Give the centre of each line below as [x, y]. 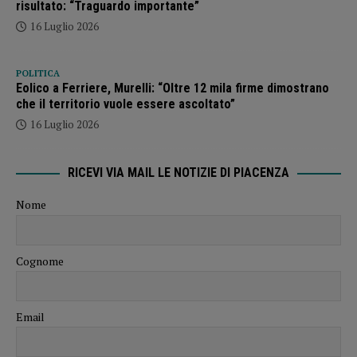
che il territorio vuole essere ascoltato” [126, 104]
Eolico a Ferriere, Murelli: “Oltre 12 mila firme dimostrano [173, 88]
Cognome [40, 261]
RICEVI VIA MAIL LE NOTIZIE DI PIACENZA [178, 173]
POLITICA [38, 74]
